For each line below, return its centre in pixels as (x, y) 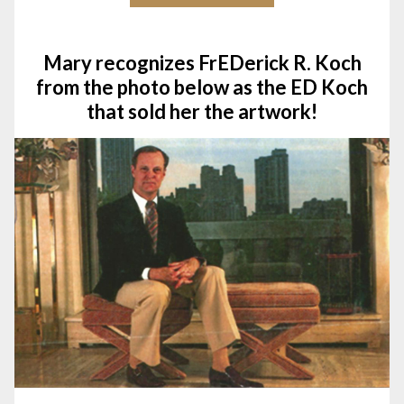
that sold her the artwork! (202, 111)
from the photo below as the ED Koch (202, 87)
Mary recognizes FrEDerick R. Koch (202, 63)
